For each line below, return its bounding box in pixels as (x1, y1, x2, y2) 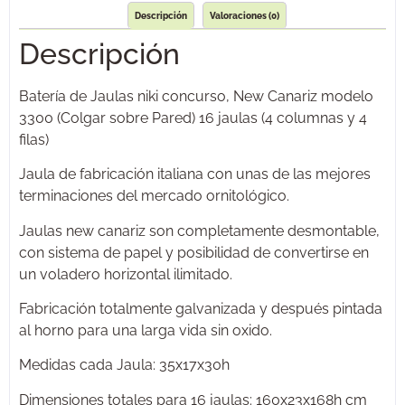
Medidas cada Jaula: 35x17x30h (19, 356, 230, 374)
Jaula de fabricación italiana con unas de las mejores (19, 165, 371, 184)
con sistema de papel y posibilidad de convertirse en (19, 243, 369, 261)
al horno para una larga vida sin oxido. (19, 322, 272, 340)
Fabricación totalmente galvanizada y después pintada (19, 300, 382, 318)
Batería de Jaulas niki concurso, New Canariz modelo (19, 87, 373, 105)
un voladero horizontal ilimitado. (19, 265, 232, 283)
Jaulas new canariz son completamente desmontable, (19, 221, 380, 240)
